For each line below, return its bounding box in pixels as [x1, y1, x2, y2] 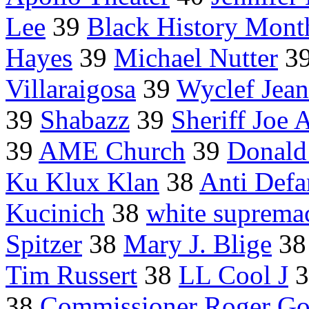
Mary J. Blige [123, 229, 272, 259]
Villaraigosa [6, 74, 136, 104]
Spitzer [6, 229, 82, 259]
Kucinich [6, 198, 105, 228]
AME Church [39, 136, 186, 166]
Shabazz [40, 105, 130, 135]
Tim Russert [6, 260, 137, 290]
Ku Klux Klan [6, 167, 159, 197]
